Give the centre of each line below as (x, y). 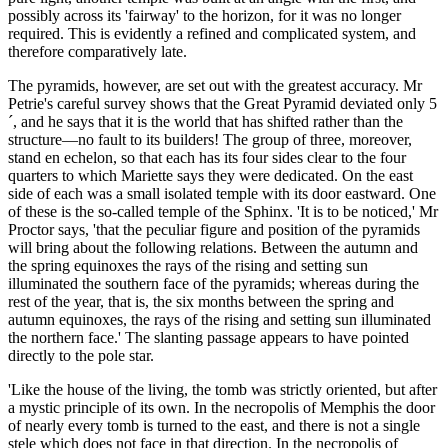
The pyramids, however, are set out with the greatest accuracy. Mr (215, 86)
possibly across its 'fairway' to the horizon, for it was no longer (204, 16)
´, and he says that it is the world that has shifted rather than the (205, 122)
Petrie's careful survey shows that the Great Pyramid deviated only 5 (222, 104)
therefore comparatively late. (97, 52)
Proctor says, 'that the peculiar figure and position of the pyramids (214, 230)
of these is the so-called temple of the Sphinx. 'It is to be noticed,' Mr (223, 212)
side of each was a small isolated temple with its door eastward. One (222, 194)
